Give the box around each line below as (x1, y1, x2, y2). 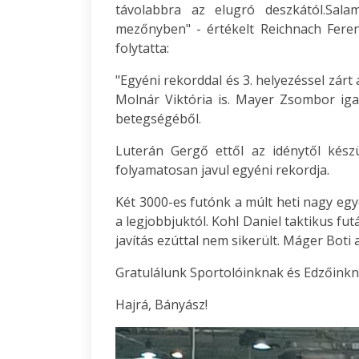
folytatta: (115, 39, 169, 57)
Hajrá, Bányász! (115, 296, 208, 313)
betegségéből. (115, 110, 201, 127)
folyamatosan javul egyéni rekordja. (115, 161, 329, 179)
